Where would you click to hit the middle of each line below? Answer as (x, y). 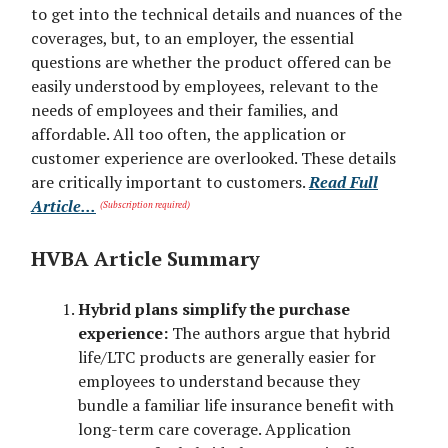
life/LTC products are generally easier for (227, 356)
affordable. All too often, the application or (188, 133)
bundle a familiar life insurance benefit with (236, 404)
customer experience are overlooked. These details (213, 157)
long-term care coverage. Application (214, 428)
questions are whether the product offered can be (211, 61)
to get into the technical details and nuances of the (216, 13)
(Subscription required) (145, 204)
